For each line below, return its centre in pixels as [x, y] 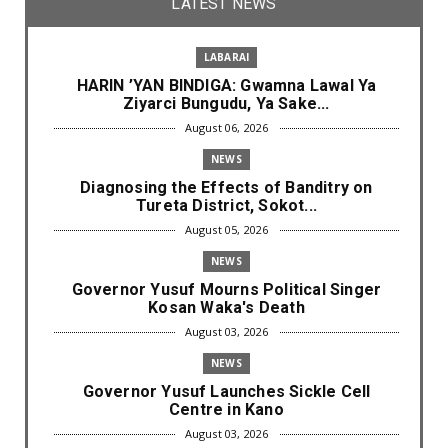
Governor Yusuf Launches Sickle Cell [226, 391]
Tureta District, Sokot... [226, 205]
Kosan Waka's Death [226, 307]
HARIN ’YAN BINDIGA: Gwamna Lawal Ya [226, 85]
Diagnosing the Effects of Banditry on [226, 187]
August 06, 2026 [226, 127]
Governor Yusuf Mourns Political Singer [226, 289]
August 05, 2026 [226, 229]
